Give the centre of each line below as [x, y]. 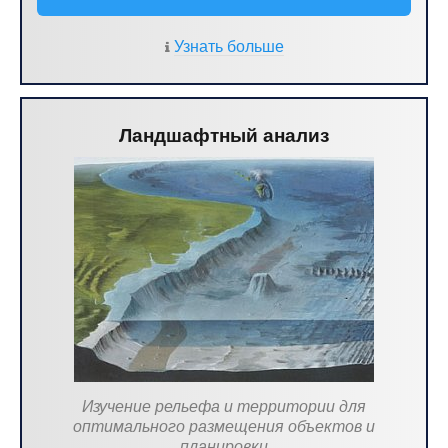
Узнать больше [229, 46]
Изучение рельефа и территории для [224, 406]
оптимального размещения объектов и [224, 426]
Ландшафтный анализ [224, 135]
